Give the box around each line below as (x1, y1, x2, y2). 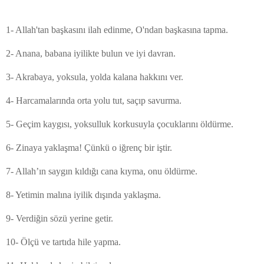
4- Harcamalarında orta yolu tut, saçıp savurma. (6, 95, 181, 105)
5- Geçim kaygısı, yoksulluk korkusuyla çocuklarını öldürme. (6, 118, 233, 129)
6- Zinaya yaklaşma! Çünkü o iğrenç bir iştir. (6, 142, 172, 153)
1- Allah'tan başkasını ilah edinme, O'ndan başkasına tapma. (6, 24, 228, 35)
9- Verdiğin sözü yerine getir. (6, 213, 113, 223)
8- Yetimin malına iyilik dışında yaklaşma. (6, 189, 161, 200)
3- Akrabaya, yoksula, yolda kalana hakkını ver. (6, 71, 183, 82)
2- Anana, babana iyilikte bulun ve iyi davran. (6, 48, 176, 58)
